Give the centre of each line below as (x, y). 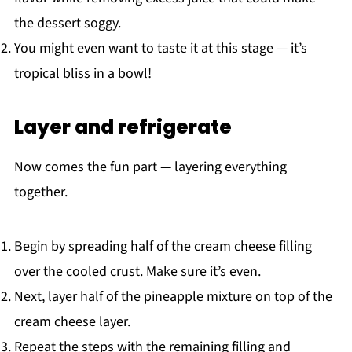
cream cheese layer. (72, 322)
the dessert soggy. (67, 24)
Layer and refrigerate (123, 127)
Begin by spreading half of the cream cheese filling (163, 247)
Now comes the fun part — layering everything (150, 167)
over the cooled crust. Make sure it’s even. (137, 272)
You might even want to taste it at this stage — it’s (160, 49)
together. (40, 192)
